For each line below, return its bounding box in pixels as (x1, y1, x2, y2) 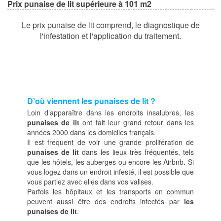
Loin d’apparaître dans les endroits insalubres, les (27, 108, 194, 117)
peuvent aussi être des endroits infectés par (27, 196, 184, 206)
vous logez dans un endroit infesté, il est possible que (27, 167, 194, 177)
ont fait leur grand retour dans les (79, 117, 194, 127)
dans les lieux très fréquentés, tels (79, 147, 194, 157)
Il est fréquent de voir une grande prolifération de (27, 137, 194, 147)
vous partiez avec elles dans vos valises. (27, 177, 155, 186)
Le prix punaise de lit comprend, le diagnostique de (21, 19, 200, 31)
